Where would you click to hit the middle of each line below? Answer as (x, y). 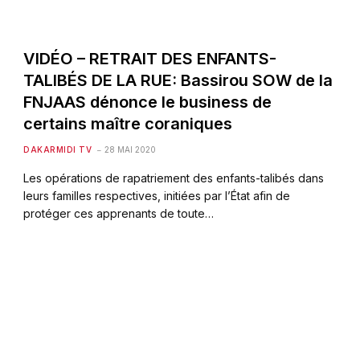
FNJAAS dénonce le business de (148, 102)
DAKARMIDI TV (58, 149)
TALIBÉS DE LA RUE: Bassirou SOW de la (178, 80)
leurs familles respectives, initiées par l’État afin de (157, 195)
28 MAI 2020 (131, 149)
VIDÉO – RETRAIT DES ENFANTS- (150, 58)
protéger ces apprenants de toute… (119, 213)
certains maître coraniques (128, 123)
